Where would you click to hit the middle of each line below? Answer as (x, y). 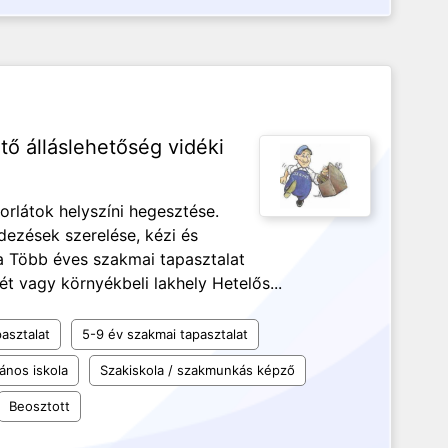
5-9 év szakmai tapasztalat (165, 334)
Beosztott (39, 406)
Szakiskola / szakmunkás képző (197, 370)
